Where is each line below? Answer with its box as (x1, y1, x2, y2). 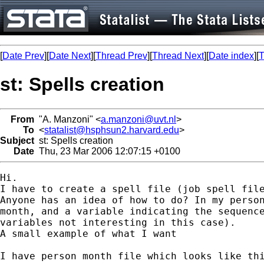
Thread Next (152, 51, 204, 61)
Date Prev (2, 51, 44, 61)
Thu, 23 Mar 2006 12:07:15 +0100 (34, 146, 180, 156)
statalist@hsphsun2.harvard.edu (44, 124, 179, 135)
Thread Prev (95, 51, 147, 61)
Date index (209, 51, 254, 61)
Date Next (49, 51, 91, 61)
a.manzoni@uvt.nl (101, 114, 176, 124)
